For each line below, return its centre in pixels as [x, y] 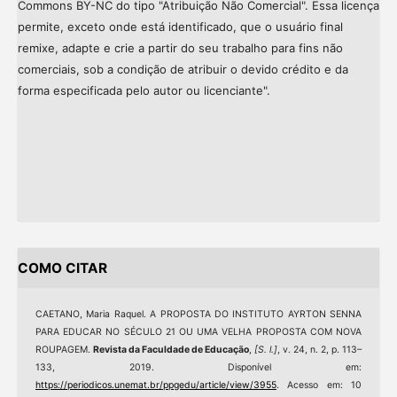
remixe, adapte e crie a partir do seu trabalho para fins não [180, 47]
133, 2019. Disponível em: [198, 368]
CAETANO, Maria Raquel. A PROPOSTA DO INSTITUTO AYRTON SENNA [198, 315]
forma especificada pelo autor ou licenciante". [144, 90]
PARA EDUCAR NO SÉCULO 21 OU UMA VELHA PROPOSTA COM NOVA [198, 332]
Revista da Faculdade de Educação [171, 350]
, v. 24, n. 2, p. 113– [320, 350]
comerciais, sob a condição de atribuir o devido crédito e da [183, 69]
